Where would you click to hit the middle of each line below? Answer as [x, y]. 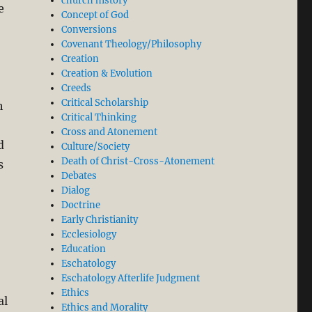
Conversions [89, 30]
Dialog [76, 191]
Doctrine [81, 205]
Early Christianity [100, 220]
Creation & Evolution [107, 74]
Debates [79, 176]
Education [84, 249]
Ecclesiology [89, 235]
